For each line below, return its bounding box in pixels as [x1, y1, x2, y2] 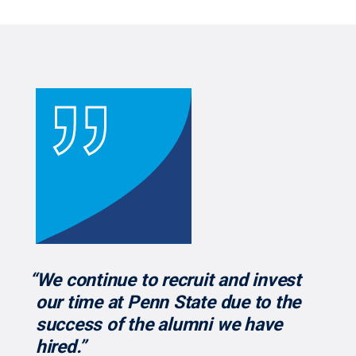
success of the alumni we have [35, 313, 283, 335]
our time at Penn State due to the [35, 291, 301, 313]
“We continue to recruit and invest [29, 269, 301, 291]
